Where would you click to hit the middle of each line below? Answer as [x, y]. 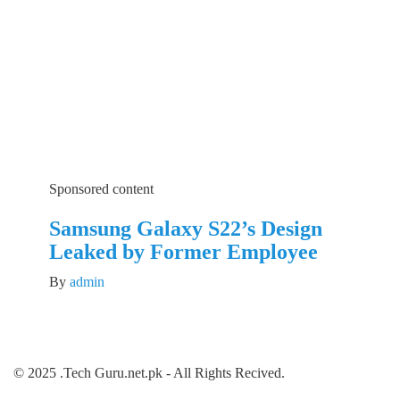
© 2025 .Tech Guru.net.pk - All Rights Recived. [149, 373]
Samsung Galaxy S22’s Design [186, 229]
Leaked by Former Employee [183, 252]
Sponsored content [101, 189]
